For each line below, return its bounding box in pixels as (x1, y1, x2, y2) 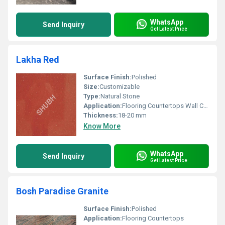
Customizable (99, 83, 140, 90)
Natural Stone (100, 92, 140, 100)
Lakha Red (16, 54, 59, 65)
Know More (83, 122, 121, 130)
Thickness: (83, 111, 118, 119)
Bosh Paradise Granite (16, 186, 108, 196)
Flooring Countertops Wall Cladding (122, 102, 203, 109)
